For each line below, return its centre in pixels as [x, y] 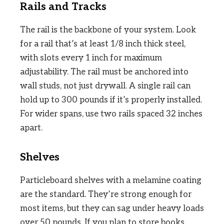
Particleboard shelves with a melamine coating [111, 180]
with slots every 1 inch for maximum [91, 58]
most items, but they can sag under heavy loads [112, 208]
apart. [31, 128]
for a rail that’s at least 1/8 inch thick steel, [103, 44]
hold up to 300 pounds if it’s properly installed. [111, 100]
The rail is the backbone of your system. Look [108, 30]
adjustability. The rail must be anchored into [104, 72]
